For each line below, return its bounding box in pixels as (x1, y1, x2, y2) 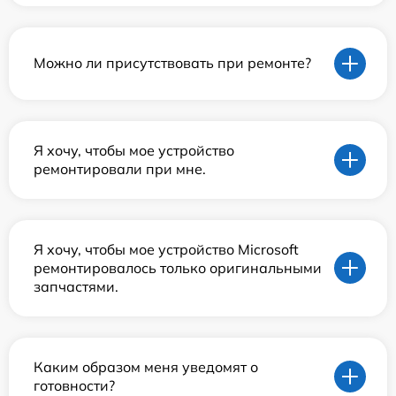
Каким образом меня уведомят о (34, 357, 258, 376)
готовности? (34, 376, 115, 394)
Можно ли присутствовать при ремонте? (34, 54, 311, 72)
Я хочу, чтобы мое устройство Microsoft (34, 240, 299, 258)
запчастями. (34, 277, 118, 295)
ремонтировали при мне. (34, 159, 206, 178)
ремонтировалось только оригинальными (34, 258, 322, 277)
